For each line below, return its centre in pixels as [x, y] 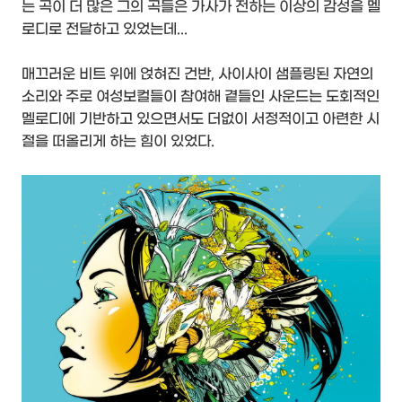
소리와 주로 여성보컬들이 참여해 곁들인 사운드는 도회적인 [201, 97]
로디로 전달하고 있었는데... [105, 30]
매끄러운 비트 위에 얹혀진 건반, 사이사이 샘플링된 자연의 [197, 74]
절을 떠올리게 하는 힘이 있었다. [118, 142]
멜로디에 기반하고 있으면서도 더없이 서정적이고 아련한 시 [201, 119]
